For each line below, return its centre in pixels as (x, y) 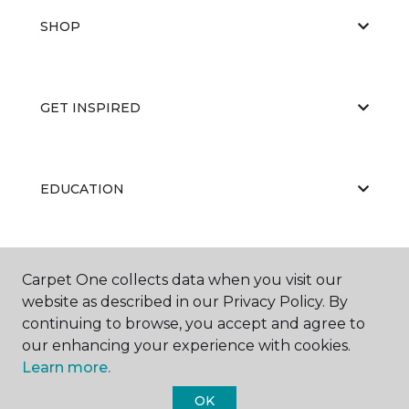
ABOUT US (76, 270)
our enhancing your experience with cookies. (186, 346)
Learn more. (66, 367)
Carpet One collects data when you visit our (182, 280)
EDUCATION (82, 189)
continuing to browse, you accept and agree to (194, 324)
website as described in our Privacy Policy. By (185, 302)
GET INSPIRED (90, 107)
